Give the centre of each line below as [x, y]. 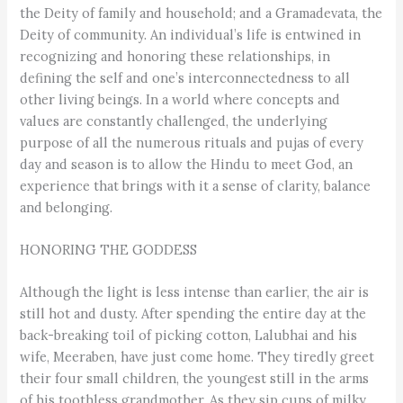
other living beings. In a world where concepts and [180, 99]
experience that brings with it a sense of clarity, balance [196, 185]
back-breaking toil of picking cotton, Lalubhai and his [189, 336]
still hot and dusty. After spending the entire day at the [193, 314]
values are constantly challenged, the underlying [174, 121]
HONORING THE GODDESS [109, 249]
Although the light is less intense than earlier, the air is [195, 292]
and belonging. [67, 207]
